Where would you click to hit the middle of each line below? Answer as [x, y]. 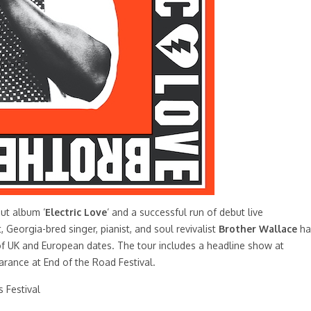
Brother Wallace [258, 229]
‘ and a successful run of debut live [185, 212]
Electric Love [76, 212]
